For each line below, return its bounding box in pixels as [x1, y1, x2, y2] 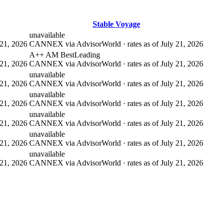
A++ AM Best [29, 51, 74, 59]
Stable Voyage [92, 20, 140, 29]
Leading [74, 51, 100, 59]
